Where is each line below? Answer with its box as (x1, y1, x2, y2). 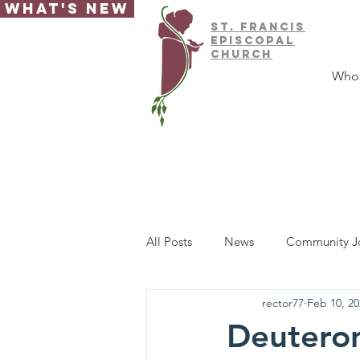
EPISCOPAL (211, 34, 295, 47)
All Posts (146, 233, 192, 249)
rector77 (262, 295, 304, 310)
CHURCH (211, 47, 272, 61)
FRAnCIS (240, 20, 305, 34)
